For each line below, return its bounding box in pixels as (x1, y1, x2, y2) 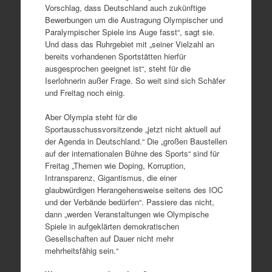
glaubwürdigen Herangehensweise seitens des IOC (44, 183, 223, 195)
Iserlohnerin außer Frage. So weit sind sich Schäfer (44, 75, 225, 86)
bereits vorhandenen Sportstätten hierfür (44, 50, 186, 62)
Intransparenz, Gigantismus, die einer (44, 171, 177, 183)
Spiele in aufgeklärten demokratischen (44, 220, 179, 232)
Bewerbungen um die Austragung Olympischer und (44, 14, 223, 25)
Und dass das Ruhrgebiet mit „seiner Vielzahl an (44, 38, 214, 50)
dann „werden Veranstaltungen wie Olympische (44, 208, 209, 220)
